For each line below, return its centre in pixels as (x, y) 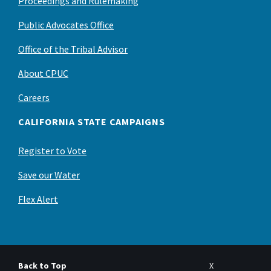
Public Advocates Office (66, 24)
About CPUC (43, 73)
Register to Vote (52, 150)
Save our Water (49, 175)
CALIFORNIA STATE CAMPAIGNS (92, 121)
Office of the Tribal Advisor (73, 49)
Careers (34, 97)
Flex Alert (38, 199)
